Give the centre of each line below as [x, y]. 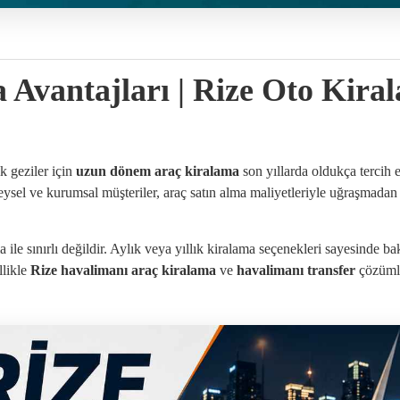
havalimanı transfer [296, 271]
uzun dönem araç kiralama [158, 171]
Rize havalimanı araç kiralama [123, 271]
